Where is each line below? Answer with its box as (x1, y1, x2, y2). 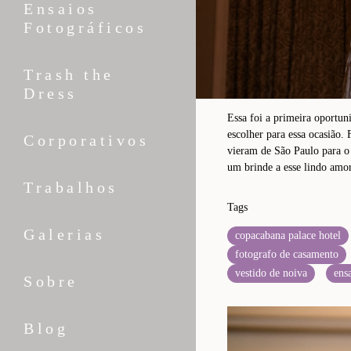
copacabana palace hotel (235, 229, 341, 241)
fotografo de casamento (235, 248, 338, 260)
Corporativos (24, 132, 149, 150)
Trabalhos (24, 179, 118, 197)
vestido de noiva (235, 266, 307, 279)
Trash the (24, 66, 114, 84)
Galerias (24, 226, 105, 244)
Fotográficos (24, 19, 147, 37)
